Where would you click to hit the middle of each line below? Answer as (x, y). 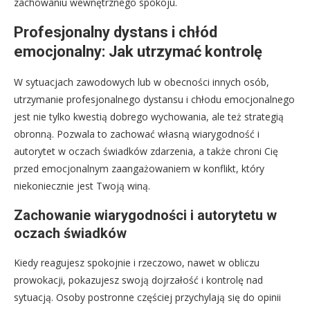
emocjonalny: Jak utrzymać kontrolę (138, 52)
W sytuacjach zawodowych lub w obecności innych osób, (142, 82)
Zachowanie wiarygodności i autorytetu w (145, 216)
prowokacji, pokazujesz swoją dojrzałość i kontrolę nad (138, 280)
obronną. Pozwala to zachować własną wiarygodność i (137, 134)
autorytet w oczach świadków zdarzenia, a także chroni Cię (146, 152)
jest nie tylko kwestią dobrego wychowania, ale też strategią (149, 117)
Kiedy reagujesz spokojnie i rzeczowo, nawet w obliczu (137, 263)
